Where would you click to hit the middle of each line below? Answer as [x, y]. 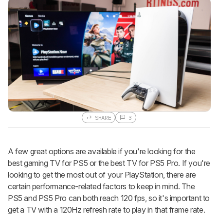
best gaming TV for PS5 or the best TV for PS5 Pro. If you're [109, 163]
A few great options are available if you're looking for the [102, 152]
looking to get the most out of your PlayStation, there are [102, 175]
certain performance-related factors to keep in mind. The [101, 187]
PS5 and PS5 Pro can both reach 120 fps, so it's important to [109, 198]
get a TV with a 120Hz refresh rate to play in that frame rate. [107, 210]
